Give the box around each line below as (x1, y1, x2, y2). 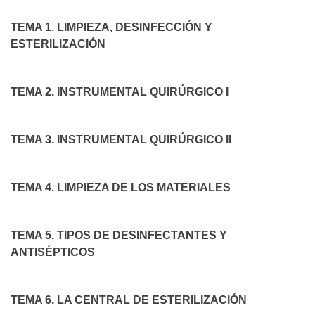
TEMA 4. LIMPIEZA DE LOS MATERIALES (11, 181, 231, 193)
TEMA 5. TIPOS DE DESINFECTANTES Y (11, 229, 227, 241)
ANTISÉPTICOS (11, 245, 95, 258)
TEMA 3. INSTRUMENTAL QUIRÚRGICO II (11, 133, 231, 146)
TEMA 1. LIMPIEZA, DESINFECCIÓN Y (11, 20, 212, 33)
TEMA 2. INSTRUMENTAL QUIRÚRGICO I (11, 85, 229, 98)
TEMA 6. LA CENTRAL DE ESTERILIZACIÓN (11, 293, 247, 306)
